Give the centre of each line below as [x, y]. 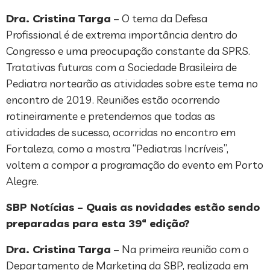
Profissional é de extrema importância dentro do [122, 34]
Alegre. [22, 181]
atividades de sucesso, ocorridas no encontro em [121, 132]
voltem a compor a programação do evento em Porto [135, 165]
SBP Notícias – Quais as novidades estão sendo [133, 207]
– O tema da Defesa [159, 18]
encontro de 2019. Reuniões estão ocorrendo [113, 99]
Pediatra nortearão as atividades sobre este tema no [132, 83]
